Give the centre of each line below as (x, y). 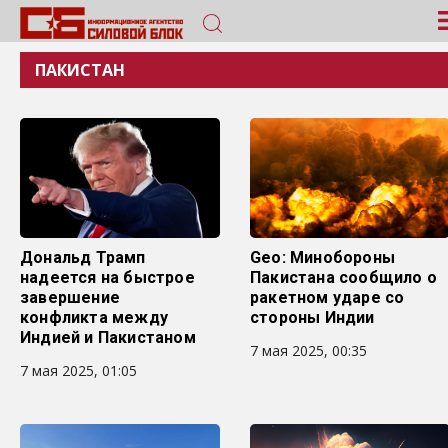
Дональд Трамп (83, 257)
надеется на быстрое (107, 277)
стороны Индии (312, 317)
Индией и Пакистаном (108, 337)
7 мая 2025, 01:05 (78, 370)
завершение (70, 297)
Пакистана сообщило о (343, 277)
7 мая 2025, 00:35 (308, 350)
